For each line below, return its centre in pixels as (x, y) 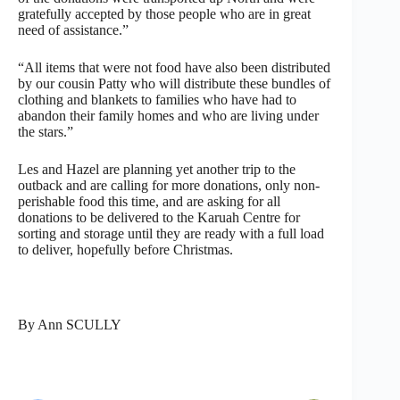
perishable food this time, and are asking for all (149, 201)
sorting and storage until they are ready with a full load (171, 233)
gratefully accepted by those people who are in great (164, 13)
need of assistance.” (73, 29)
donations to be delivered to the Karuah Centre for (159, 217)
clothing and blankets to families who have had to (157, 99)
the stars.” (46, 131)
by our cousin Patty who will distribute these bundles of (174, 83)
